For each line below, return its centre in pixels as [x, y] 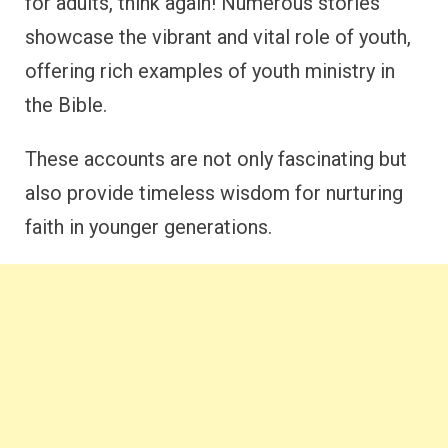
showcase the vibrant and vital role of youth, [218, 37]
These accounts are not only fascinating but [216, 159]
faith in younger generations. [148, 227]
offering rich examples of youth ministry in [210, 71]
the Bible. [66, 105]
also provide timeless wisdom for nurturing [214, 193]
